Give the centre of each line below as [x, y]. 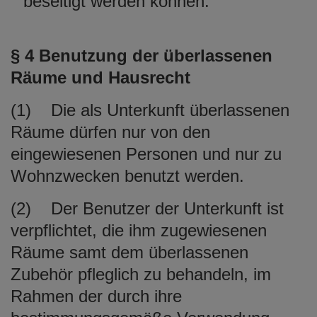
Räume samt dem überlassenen [129, 252]
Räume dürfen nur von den [110, 132]
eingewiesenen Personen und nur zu [146, 154]
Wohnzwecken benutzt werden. [127, 175]
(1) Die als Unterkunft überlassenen [150, 110]
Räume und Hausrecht [100, 77]
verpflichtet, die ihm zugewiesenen [139, 230]
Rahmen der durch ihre [96, 296]
